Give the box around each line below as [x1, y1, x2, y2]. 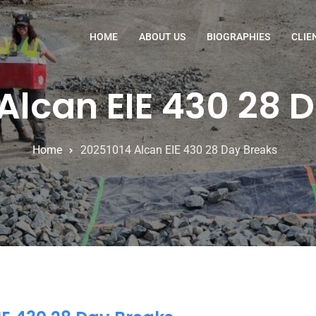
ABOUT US [139, 31, 186, 42]
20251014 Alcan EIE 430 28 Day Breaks [80, 143, 277, 157]
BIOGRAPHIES [207, 31, 270, 42]
